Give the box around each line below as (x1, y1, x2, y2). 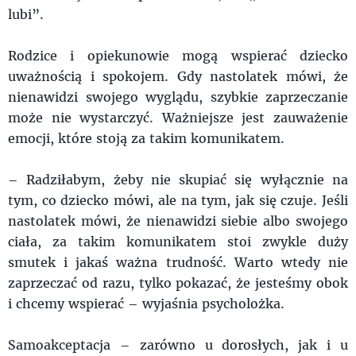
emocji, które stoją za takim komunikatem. (8, 129, 288, 146)
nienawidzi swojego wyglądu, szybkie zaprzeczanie (8, 87, 348, 105)
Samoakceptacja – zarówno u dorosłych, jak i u (8, 335, 348, 353)
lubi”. (8, 5, 48, 22)
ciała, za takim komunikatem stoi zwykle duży (8, 232, 348, 250)
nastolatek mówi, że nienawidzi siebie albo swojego (8, 211, 348, 229)
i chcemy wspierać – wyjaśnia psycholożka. (8, 294, 288, 311)
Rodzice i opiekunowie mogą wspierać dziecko (8, 46, 348, 64)
